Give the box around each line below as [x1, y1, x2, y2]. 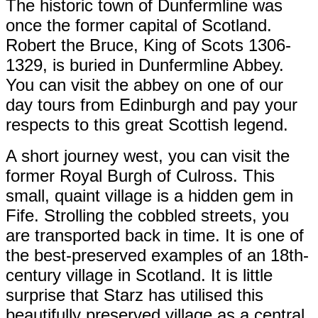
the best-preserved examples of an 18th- [6, 245, 309, 265]
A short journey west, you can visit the [6, 146, 290, 165]
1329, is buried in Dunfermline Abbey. [6, 55, 284, 75]
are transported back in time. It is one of [6, 225, 304, 245]
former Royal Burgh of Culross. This [6, 165, 275, 185]
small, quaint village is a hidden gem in [6, 185, 293, 205]
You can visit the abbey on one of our [6, 75, 283, 94]
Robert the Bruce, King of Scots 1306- [6, 35, 291, 55]
